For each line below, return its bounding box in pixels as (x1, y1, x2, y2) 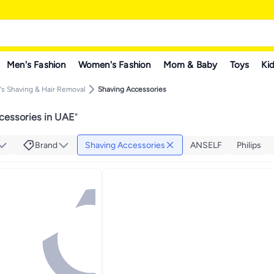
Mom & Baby (163, 59, 218, 70)
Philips (237, 139, 261, 150)
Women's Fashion (78, 59, 151, 70)
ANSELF (190, 139, 222, 150)
